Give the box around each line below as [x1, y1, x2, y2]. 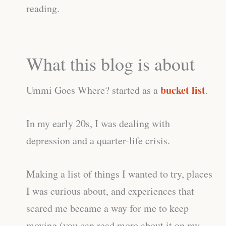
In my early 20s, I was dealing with [26, 117, 170, 131]
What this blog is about [26, 51, 195, 76]
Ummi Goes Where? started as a [26, 83, 160, 97]
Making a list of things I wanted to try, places [26, 167, 212, 181]
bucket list [160, 83, 205, 98]
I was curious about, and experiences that [26, 184, 194, 198]
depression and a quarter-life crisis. [26, 134, 170, 148]
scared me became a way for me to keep [26, 201, 189, 215]
